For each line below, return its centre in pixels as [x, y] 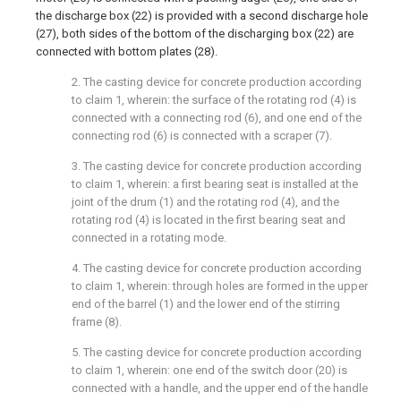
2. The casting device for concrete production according [217, 82]
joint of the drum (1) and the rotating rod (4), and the [205, 202]
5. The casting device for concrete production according [217, 352]
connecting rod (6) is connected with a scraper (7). [202, 136]
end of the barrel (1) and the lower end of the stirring [206, 304]
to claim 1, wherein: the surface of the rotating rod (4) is [214, 100]
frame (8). [97, 322]
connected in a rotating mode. [149, 238]
